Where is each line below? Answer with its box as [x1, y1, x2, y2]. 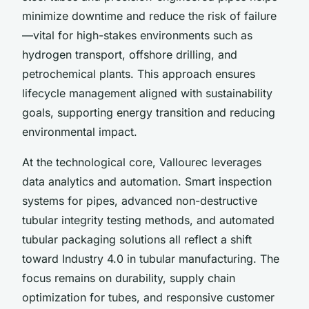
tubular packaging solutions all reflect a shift [22, 232, 252, 246]
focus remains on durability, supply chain [22, 270, 235, 285]
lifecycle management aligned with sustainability [22, 86, 272, 100]
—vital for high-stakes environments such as [22, 28, 252, 42]
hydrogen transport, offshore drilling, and [22, 47, 237, 61]
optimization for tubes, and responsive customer [22, 290, 275, 304]
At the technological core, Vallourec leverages [22, 154, 261, 169]
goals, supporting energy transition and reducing [22, 105, 275, 119]
